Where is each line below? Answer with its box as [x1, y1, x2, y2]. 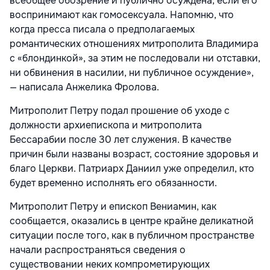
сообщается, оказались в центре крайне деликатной [10, 215, 254, 228]
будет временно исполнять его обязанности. [10, 177, 217, 190]
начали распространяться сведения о [10, 243, 186, 257]
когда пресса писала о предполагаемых [10, 23, 195, 36]
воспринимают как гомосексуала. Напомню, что [10, 8, 234, 22]
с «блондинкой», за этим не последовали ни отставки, [10, 52, 260, 65]
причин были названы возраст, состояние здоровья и [10, 148, 259, 161]
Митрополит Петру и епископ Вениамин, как [10, 200, 216, 213]
